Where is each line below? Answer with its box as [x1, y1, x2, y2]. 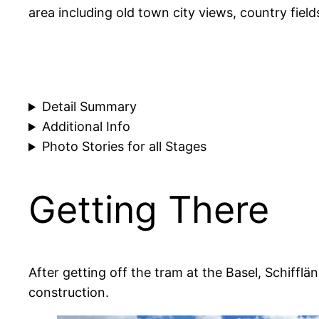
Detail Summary [42, 99, 137, 115]
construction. [28, 284, 109, 300]
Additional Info [42, 119, 131, 135]
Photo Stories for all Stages [42, 139, 207, 155]
